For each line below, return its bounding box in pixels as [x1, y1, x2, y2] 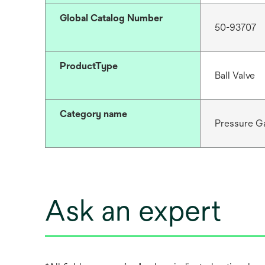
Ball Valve [214, 70, 255, 81]
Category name [60, 108, 127, 119]
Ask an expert [45, 194, 221, 227]
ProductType [60, 60, 118, 72]
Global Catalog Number [60, 12, 163, 24]
